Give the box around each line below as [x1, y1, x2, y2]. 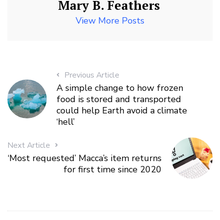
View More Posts [76, 15, 144, 27]
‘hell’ [56, 116, 75, 128]
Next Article [7, 140, 50, 151]
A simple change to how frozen [56, 82, 183, 94]
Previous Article [64, 70, 119, 81]
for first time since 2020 [63, 164, 162, 176]
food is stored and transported [56, 93, 181, 106]
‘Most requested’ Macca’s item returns [8, 152, 162, 165]
